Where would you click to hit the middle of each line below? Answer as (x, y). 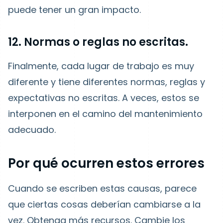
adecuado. (32, 130)
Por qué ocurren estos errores (106, 163)
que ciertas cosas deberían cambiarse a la (104, 204)
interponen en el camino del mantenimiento (105, 114)
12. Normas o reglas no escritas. (98, 42)
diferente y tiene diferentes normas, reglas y (107, 82)
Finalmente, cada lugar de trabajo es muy (101, 66)
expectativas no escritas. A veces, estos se (104, 98)
